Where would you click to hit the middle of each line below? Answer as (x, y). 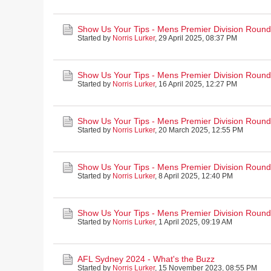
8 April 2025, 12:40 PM (196, 176)
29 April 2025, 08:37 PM (198, 38)
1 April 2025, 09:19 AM (195, 222)
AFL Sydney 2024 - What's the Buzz (146, 259)
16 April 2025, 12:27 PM (198, 84)
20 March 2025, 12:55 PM (201, 130)
